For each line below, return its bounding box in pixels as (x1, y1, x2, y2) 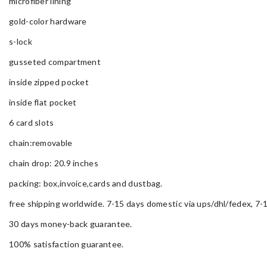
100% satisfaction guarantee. (9, 239, 124, 249)
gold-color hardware (9, 16, 87, 26)
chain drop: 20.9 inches (9, 158, 98, 168)
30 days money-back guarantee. (9, 219, 132, 229)
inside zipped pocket (9, 77, 89, 87)
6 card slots (9, 117, 54, 128)
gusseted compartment (9, 57, 101, 67)
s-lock (9, 36, 32, 46)
